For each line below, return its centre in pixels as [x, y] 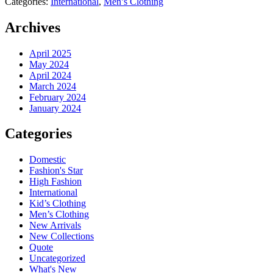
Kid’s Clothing [58, 204]
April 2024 [50, 75]
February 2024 [58, 97]
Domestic [48, 160]
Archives [33, 27]
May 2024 [49, 64]
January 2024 [55, 108]
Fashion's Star [56, 171]
